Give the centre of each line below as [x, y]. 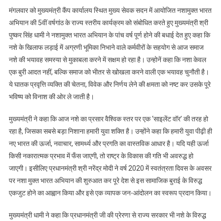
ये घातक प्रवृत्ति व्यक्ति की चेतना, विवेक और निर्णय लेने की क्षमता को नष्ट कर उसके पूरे [110, 85]
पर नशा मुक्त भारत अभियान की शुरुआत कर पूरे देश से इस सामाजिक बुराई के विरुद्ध [105, 181]
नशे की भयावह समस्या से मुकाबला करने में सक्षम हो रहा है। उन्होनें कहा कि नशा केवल [107, 60]
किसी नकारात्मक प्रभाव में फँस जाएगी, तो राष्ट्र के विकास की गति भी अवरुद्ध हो [101, 156]
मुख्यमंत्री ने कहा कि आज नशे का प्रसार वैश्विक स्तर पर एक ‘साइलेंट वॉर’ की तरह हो [108, 119]
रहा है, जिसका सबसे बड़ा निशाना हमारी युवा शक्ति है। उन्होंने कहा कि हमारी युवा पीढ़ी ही [110, 131]
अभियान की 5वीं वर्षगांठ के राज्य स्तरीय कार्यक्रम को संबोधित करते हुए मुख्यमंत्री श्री [108, 23]
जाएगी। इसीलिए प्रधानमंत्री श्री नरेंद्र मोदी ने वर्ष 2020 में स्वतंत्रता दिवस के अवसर [110, 168]
